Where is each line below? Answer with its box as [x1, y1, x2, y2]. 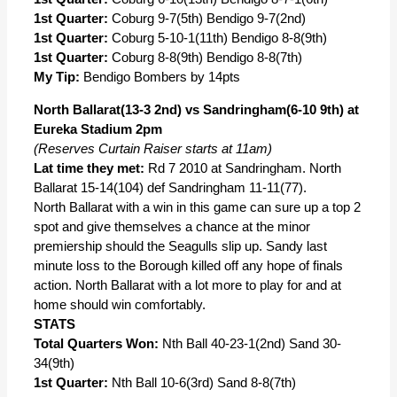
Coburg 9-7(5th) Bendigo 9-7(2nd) [108, 11, 306, 26]
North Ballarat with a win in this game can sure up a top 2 [34, 199, 361, 214]
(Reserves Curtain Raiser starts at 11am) [34, 141, 272, 156]
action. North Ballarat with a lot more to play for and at [34, 277, 341, 292]
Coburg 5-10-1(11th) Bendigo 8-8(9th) [108, 30, 327, 45]
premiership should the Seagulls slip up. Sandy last [34, 238, 327, 253]
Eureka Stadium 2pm [34, 121, 162, 136]
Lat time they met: [34, 160, 144, 175]
